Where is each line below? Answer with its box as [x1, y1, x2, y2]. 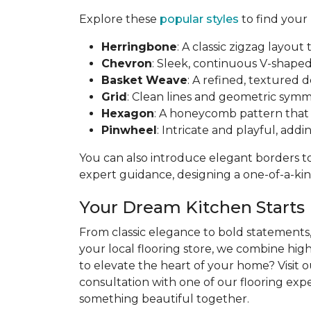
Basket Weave [101, 74, 187, 87]
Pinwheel [101, 124, 157, 137]
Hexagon [101, 107, 154, 120]
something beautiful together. [79, 292, 249, 305]
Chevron [101, 57, 152, 70]
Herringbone [101, 40, 177, 53]
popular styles [160, 12, 239, 26]
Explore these [79, 12, 160, 26]
